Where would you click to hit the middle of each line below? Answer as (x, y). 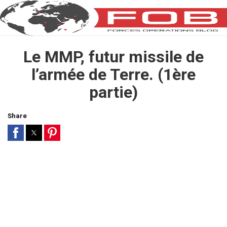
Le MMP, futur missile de (113, 57)
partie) (113, 92)
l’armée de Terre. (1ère (113, 74)
